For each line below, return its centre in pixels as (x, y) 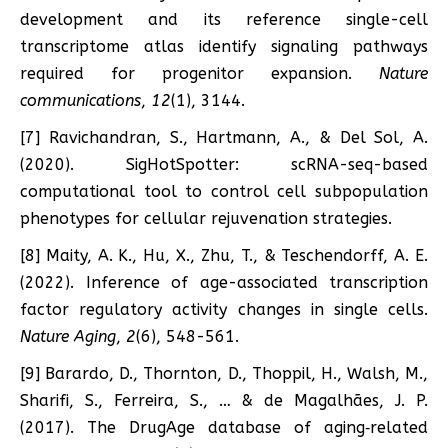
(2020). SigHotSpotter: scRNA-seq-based (224, 164)
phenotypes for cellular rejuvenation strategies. (206, 218)
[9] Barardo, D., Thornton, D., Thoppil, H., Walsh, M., (224, 373)
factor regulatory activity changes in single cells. (224, 309)
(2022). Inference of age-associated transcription (224, 282)
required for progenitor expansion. (199, 73)
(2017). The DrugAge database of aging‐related (224, 427)
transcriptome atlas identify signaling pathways (224, 46)
